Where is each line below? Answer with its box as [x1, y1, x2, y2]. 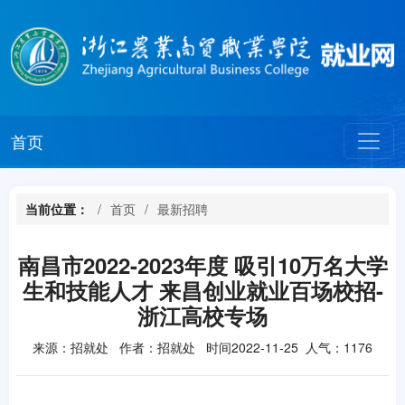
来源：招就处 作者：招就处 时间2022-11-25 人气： [33, 338, 344, 356]
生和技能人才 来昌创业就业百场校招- [22, 275, 383, 306]
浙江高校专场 [137, 300, 268, 331]
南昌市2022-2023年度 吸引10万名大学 [17, 250, 388, 280]
